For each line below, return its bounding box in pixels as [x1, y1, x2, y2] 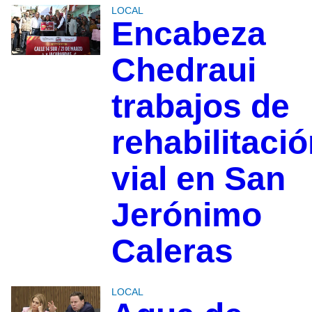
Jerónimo [111, 196, 262, 234]
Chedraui [111, 52, 256, 89]
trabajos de [111, 88, 290, 125]
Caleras [111, 233, 233, 270]
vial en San [111, 160, 286, 198]
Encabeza [111, 15, 266, 53]
